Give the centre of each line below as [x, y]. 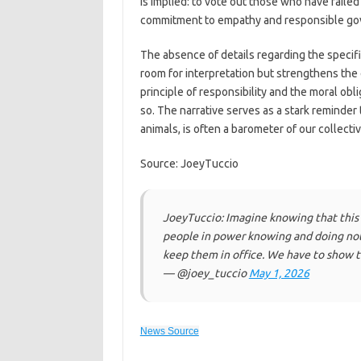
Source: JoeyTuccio [189, 164]
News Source [169, 331]
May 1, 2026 [279, 273]
